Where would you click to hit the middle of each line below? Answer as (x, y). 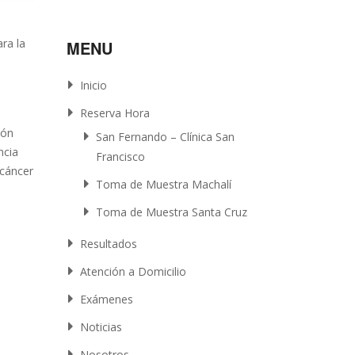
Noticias (101, 327)
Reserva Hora (115, 113)
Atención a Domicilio (134, 271)
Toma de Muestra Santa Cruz (172, 212)
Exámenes (107, 299)
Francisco (121, 157)
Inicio (94, 85)
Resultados (109, 244)
